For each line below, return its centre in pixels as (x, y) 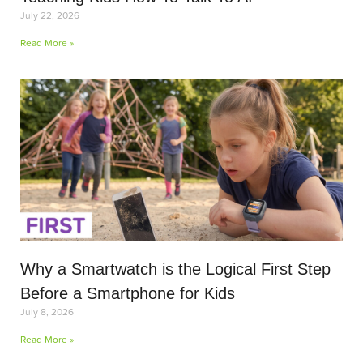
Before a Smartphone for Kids (128, 293)
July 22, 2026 (50, 15)
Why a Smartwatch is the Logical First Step (175, 269)
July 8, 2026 (47, 312)
